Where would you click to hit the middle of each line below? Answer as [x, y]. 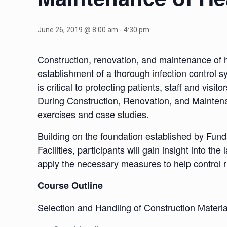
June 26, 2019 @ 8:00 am [78, 30]
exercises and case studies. [93, 114]
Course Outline [70, 185]
